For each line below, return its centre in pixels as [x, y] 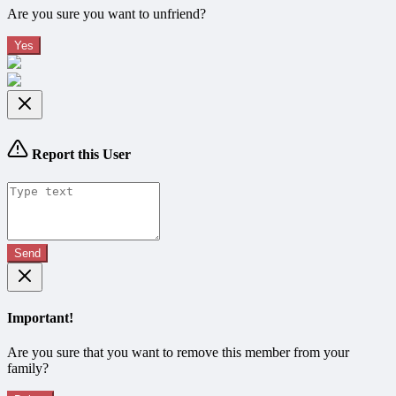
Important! [40, 317]
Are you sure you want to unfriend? [107, 14]
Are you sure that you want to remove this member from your [178, 353]
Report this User [80, 155]
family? [28, 369]
